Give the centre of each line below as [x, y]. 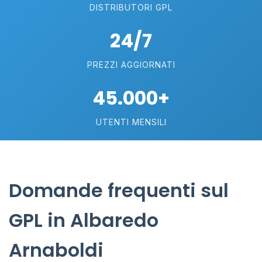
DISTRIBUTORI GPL [131, 7]
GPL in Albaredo [84, 220]
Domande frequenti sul [119, 190]
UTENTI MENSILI [131, 122]
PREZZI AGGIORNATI [131, 65]
